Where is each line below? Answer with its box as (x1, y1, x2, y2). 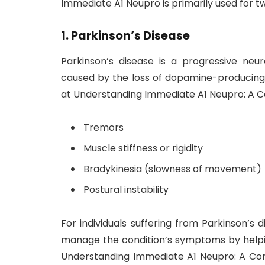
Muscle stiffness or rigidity (83, 141, 203, 156)
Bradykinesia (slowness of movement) (83, 162, 261, 176)
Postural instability (83, 183, 169, 197)
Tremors (83, 121, 124, 135)
